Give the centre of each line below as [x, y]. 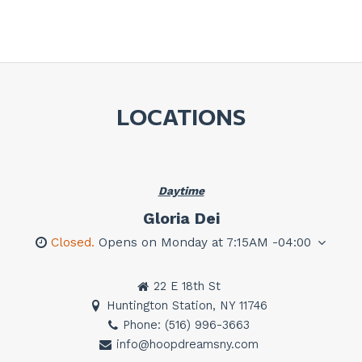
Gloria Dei [181, 219]
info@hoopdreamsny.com [187, 345]
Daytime [181, 192]
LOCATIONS [181, 117]
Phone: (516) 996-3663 [186, 325]
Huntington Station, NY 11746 [187, 306]
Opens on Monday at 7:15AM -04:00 [205, 242]
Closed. [75, 242]
